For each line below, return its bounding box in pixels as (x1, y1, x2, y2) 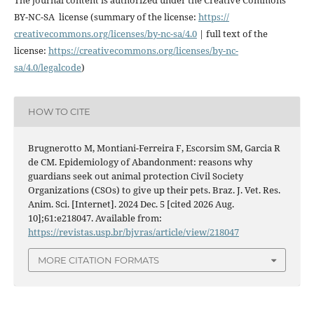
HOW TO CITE (27, 106, 90, 118)
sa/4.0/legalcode (13, 60, 81, 74)
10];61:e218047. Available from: (27, 211, 162, 224)
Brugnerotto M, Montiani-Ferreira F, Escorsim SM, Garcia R (27, 141, 280, 154)
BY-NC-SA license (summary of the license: (13, 10, 198, 23)
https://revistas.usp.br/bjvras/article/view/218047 (27, 225, 239, 238)
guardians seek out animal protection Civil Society (27, 169, 243, 182)
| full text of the (196, 27, 268, 40)
